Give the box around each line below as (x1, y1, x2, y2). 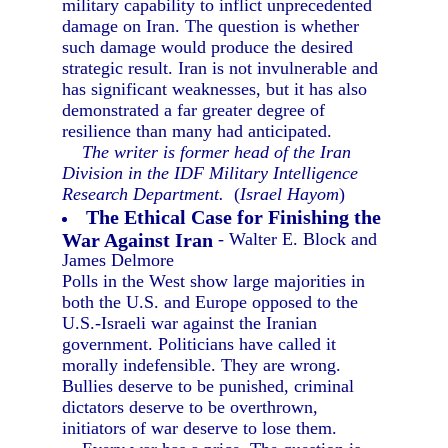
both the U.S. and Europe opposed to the (62, 292, 359, 312)
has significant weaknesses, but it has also (62, 79, 368, 99)
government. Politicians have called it (62, 334, 337, 354)
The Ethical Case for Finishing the (86, 206, 382, 228)
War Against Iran (62, 229, 214, 249)
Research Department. (62, 184, 225, 204)
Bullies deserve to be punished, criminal (62, 376, 355, 396)
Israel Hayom (240, 184, 340, 204)
